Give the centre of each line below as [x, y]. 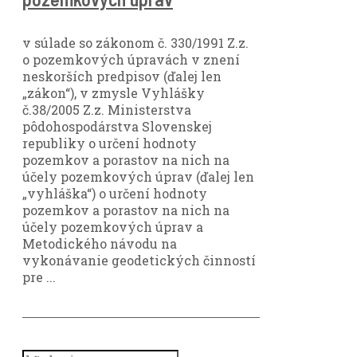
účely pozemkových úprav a [113, 226]
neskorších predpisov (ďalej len [122, 76]
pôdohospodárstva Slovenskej [117, 126]
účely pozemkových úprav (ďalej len [138, 176]
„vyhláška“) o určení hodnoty [115, 193]
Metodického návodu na [100, 243]
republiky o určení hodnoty [110, 143]
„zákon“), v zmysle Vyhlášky [114, 92]
